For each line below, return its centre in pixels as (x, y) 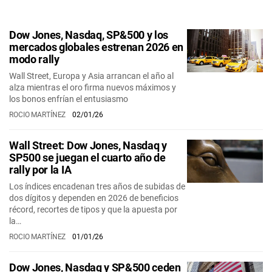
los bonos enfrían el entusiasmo (69, 99)
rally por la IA (40, 170)
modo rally (34, 59)
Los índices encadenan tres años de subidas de (97, 186)
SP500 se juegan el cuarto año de (87, 158)
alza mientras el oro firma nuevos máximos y (93, 87)
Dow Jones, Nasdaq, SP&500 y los (89, 35)
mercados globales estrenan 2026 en (97, 47)
